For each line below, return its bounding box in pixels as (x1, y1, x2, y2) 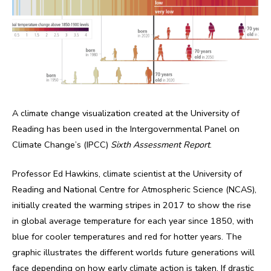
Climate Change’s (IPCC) (12, 138, 111, 151)
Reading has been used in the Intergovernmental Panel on (12, 122, 240, 135)
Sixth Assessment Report (111, 138, 210, 151)
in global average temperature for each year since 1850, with (12, 214, 253, 227)
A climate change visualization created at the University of (12, 106, 240, 119)
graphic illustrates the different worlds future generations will (12, 246, 255, 258)
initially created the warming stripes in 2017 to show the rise (12, 198, 251, 211)
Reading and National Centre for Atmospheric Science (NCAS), (12, 183, 256, 195)
